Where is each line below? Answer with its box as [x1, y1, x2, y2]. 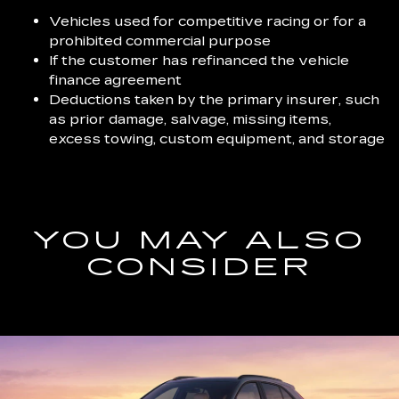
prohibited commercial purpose [49, 32, 271, 50]
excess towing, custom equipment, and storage [49, 130, 385, 148]
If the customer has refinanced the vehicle [49, 52, 349, 69]
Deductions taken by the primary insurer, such [49, 91, 379, 109]
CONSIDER [85, 252, 313, 283]
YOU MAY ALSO [32, 225, 367, 256]
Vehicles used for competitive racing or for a [49, 12, 366, 30]
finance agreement [49, 71, 182, 89]
